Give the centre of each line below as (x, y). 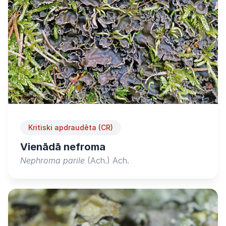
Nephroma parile (52, 161)
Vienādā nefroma (63, 147)
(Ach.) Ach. (107, 161)
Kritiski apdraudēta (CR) (71, 128)
